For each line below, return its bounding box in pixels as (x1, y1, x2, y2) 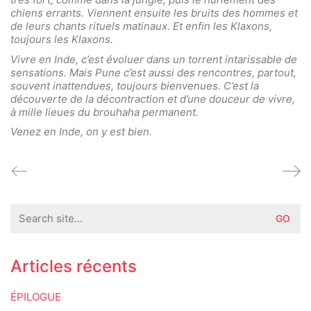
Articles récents (10, 255, 137, 276)
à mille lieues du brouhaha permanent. (10, 105, 199, 119)
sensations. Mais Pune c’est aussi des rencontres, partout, (10, 65, 296, 79)
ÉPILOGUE (10, 289, 61, 303)
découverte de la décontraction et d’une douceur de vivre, (10, 92, 295, 106)
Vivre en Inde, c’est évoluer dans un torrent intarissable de (10, 52, 297, 66)
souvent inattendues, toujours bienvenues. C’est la (10, 78, 259, 92)
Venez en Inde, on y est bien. (10, 125, 152, 139)
